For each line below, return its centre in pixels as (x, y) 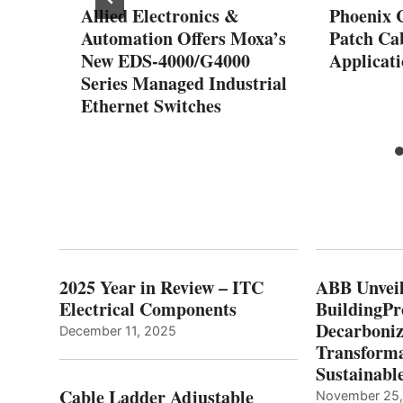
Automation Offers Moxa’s (184, 38)
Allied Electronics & (160, 15)
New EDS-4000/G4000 (166, 60)
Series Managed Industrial (184, 83)
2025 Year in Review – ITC (161, 287)
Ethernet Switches (151, 105)
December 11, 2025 (118, 330)
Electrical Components (148, 309)
